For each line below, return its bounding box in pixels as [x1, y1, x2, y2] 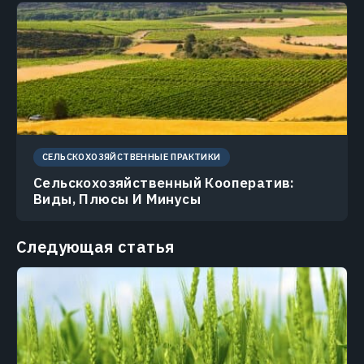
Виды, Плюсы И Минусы [33, 189, 201, 208]
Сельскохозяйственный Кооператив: [33, 173, 295, 192]
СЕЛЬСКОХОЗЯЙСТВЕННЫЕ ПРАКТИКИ [42, 150, 221, 162]
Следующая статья [16, 235, 175, 258]
